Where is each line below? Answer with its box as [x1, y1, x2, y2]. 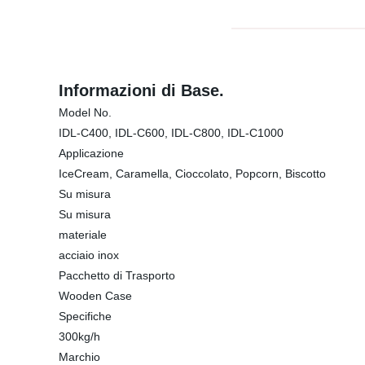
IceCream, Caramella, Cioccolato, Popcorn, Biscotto [59, 167, 326, 180]
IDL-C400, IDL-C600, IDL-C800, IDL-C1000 [59, 126, 284, 139]
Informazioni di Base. [59, 81, 224, 99]
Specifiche [59, 310, 112, 323]
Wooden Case [59, 289, 132, 302]
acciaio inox [59, 248, 119, 262]
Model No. [59, 106, 112, 119]
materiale [59, 228, 107, 241]
